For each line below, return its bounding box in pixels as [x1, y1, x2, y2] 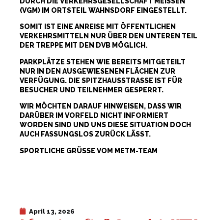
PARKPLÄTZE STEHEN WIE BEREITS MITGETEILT [20, 57, 186, 66]
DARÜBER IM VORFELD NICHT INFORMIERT [20, 111, 168, 120]
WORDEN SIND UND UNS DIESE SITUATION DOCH [20, 121, 191, 129]
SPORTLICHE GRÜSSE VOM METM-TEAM [20, 146, 152, 155]
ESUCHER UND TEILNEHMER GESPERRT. [20, 85, 162, 94]
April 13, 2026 [29, 207, 75, 215]
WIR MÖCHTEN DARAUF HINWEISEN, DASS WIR [20, 102, 182, 110]
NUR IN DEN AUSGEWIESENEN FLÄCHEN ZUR [20, 67, 175, 75]
